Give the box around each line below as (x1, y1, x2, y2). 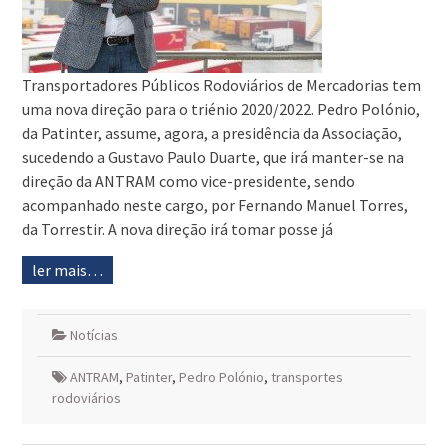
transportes (270, 368, 343, 387)
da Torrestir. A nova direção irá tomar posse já (21, 219, 333, 240)
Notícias (69, 326, 118, 345)
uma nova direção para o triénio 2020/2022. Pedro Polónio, (21, 99, 420, 120)
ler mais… (31, 260, 103, 281)
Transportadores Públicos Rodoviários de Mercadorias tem (21, 75, 421, 96)
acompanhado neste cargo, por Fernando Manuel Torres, (21, 195, 408, 216)
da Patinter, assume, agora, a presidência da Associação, (21, 123, 402, 144)
